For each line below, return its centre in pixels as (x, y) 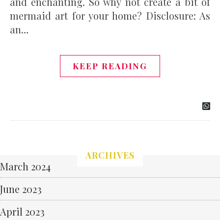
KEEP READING (110, 66)
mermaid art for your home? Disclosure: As (110, 16)
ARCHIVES (110, 155)
